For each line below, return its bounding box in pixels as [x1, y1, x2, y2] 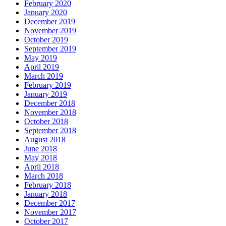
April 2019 [24, 63, 59, 72]
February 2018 [24, 181, 71, 190]
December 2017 [24, 199, 75, 208]
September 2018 [24, 126, 76, 135]
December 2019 [24, 17, 75, 26]
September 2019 [24, 44, 76, 53]
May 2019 [24, 53, 57, 63]
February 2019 [24, 81, 71, 90]
